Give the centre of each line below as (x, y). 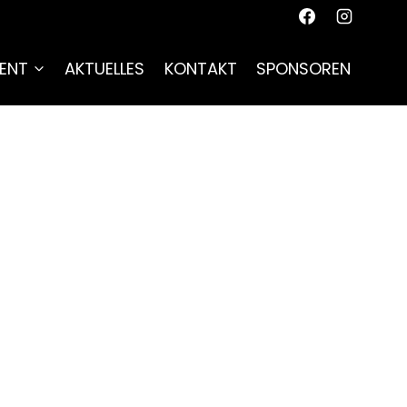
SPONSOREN (304, 69)
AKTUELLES (105, 69)
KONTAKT (200, 69)
